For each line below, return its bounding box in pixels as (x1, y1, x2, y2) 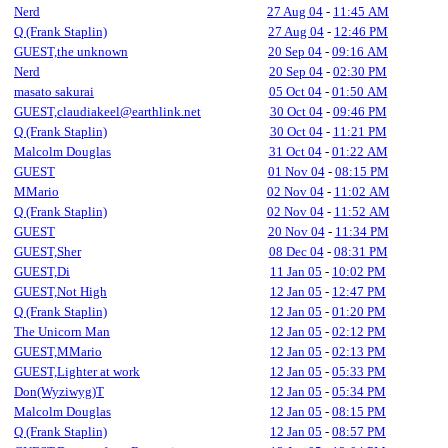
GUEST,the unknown (14, 44, 128, 59)
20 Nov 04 (267, 224, 325, 239)
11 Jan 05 (270, 264, 322, 279)
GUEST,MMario (14, 344, 102, 359)
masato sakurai (14, 84, 94, 99)
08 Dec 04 (268, 244, 324, 259)
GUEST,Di (14, 264, 70, 279)
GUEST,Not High (14, 284, 107, 299)
